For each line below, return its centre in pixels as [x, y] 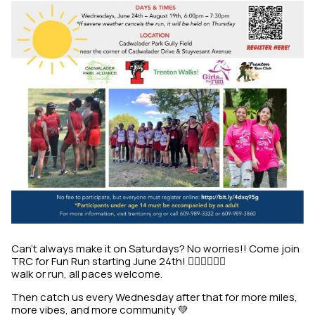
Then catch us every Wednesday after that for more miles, [154, 297]
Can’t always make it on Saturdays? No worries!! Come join [155, 248]
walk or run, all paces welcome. [87, 274]
